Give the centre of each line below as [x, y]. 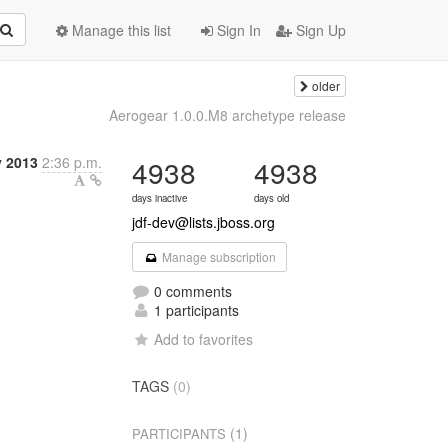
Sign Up [319, 30]
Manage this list [119, 30]
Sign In [237, 30]
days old [272, 198]
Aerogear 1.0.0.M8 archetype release [227, 115]
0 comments [191, 291]
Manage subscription [217, 256]
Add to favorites [204, 339]
